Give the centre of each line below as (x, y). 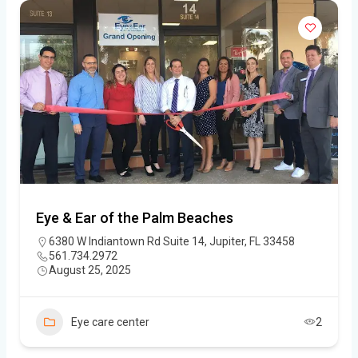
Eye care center (110, 322)
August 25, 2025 (90, 270)
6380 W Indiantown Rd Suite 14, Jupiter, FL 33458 (172, 241)
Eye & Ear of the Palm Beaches (135, 217)
